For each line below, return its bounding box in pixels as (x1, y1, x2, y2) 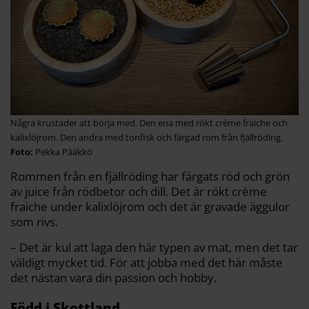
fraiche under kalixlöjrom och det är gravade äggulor (10, 199, 290, 215)
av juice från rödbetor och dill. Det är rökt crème (10, 183, 267, 199)
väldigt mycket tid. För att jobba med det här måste (10, 255, 283, 270)
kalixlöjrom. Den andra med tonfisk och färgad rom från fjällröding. (10, 131, 283, 143)
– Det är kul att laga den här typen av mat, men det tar (10, 239, 298, 255)
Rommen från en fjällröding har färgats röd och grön (10, 168, 290, 184)
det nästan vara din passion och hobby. (10, 270, 217, 286)
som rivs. (10, 214, 58, 230)
